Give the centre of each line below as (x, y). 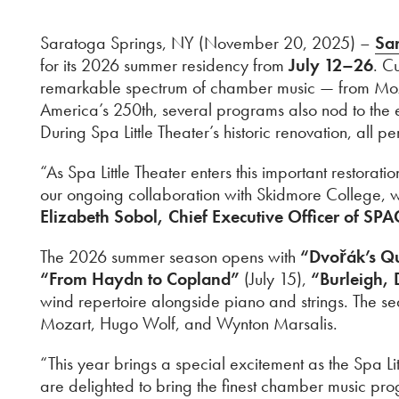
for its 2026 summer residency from (164, 65)
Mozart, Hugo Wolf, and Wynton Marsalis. (189, 323)
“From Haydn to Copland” (140, 279)
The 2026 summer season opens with (170, 256)
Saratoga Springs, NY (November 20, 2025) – (208, 43)
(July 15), (275, 279)
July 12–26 (331, 65)
